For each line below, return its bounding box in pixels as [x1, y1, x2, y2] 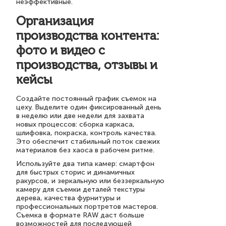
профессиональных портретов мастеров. [16, 202, 158, 211]
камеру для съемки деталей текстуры [16, 185, 145, 194]
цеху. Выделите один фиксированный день [16, 103, 161, 111]
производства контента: [16, 28, 159, 43]
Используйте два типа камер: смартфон [16, 159, 154, 168]
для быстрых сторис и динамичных [16, 168, 135, 177]
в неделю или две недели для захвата [16, 111, 144, 120]
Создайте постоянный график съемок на [16, 94, 156, 103]
